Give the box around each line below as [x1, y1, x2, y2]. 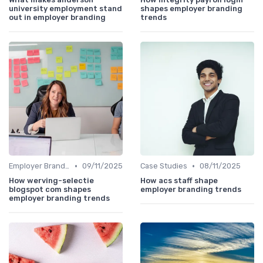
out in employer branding [9, 13, 106, 22]
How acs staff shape [140, 176, 218, 186]
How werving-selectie [9, 176, 94, 186]
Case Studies [140, 161, 187, 171]
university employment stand [9, 4, 122, 14]
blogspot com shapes [9, 185, 91, 194]
